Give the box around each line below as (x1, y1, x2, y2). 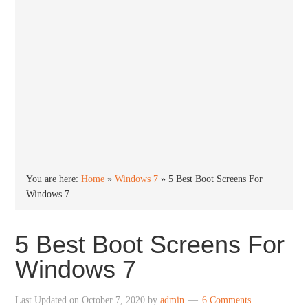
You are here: (26, 174, 82, 184)
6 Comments (202, 295, 252, 305)
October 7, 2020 (82, 295, 146, 305)
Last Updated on (15, 295, 82, 305)
